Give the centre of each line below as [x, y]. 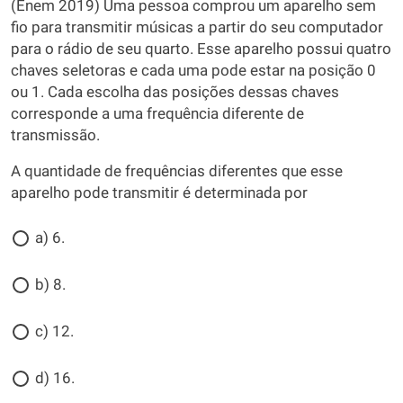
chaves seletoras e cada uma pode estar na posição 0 [193, 71]
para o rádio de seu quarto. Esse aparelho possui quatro [201, 49]
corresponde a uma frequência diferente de [157, 114]
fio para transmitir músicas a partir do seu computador [197, 27]
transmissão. [55, 135]
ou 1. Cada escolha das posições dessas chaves [175, 92]
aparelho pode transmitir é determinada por [159, 193]
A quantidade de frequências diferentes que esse [177, 171]
